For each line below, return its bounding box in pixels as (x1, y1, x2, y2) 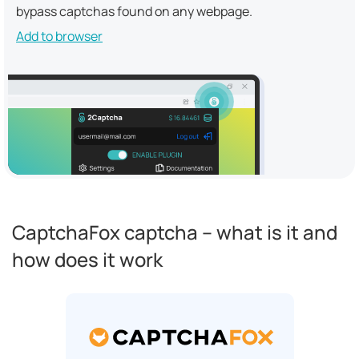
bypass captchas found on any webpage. (16, 2, 252, 20)
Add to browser (16, 27, 103, 45)
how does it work (12, 246, 163, 272)
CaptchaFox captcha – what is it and (12, 219, 337, 245)
